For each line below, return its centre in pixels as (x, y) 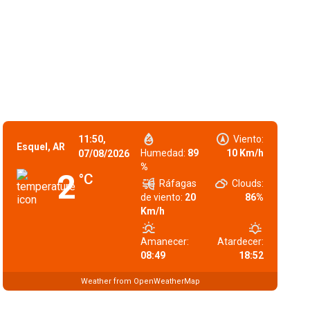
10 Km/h (245, 153)
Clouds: (247, 183)
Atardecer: (240, 241)
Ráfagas (178, 183)
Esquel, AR (41, 147)
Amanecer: (164, 241)
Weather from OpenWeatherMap (140, 281)
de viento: (161, 197)
